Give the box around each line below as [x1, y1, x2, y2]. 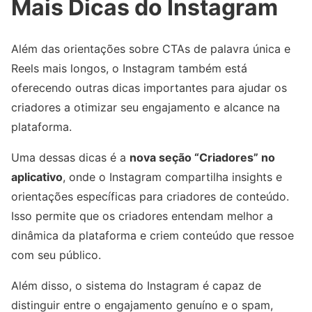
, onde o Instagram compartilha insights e [63, 170, 282, 185]
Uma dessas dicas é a [11, 150, 130, 165]
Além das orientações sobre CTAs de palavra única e [11, 42, 290, 56]
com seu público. [11, 248, 101, 263]
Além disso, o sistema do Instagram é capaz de [11, 279, 261, 293]
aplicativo [11, 170, 63, 185]
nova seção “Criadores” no [130, 150, 275, 165]
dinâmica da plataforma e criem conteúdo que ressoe [11, 228, 294, 243]
